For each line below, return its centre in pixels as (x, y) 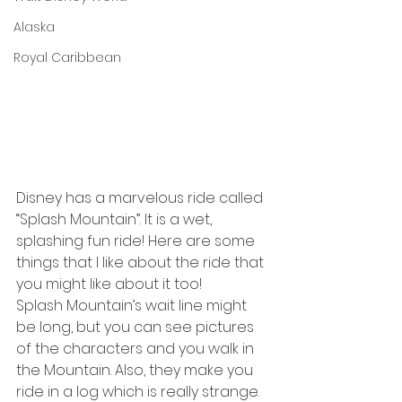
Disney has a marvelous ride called (141, 198)
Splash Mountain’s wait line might (133, 306)
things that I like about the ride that (142, 262)
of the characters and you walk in (137, 349)
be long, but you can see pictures (137, 327)
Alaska (34, 27)
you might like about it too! (111, 284)
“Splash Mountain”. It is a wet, (116, 219)
